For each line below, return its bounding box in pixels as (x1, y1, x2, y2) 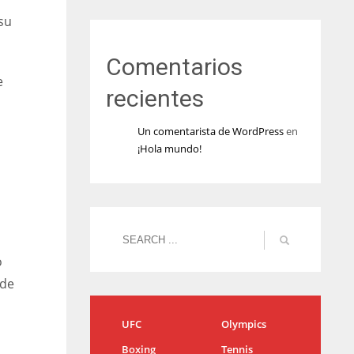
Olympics (220, 317, 266, 331)
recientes (105, 85, 204, 112)
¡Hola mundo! (137, 141, 201, 156)
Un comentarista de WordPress (137, 124, 284, 138)
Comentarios (105, 53, 243, 81)
